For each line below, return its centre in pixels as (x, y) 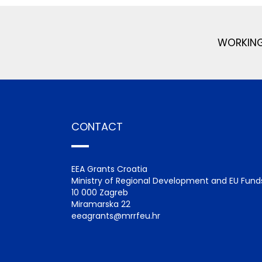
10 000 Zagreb (100, 192)
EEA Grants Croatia (109, 169)
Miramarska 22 (101, 204)
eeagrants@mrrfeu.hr (116, 216)
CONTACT (97, 126)
